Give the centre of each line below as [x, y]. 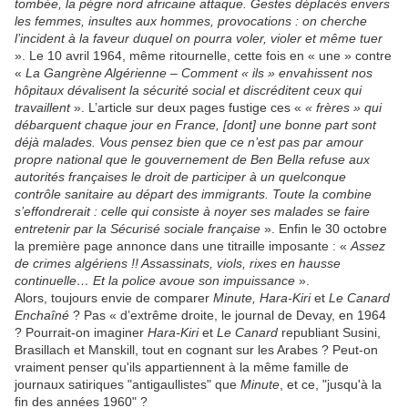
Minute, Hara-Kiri [264, 298]
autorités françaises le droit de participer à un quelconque [180, 177]
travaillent [44, 107]
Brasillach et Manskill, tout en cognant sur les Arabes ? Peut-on [196, 350]
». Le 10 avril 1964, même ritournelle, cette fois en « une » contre [203, 56]
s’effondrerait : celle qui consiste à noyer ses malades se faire [192, 211]
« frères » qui [343, 107]
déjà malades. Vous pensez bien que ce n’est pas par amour [189, 142]
